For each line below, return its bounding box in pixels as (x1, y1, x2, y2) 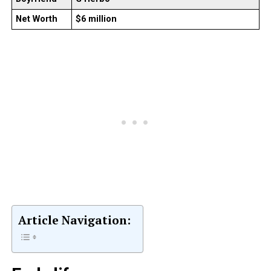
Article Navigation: (18, 212, 131, 228)
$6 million (75, 14, 117, 25)
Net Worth (15, 14, 57, 25)
